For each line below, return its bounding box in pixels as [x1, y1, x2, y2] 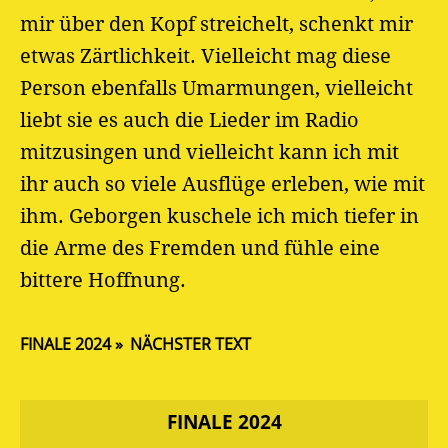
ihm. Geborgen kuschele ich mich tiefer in [20, 203, 419, 228]
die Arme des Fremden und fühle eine [20, 235, 380, 260]
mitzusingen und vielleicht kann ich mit [20, 139, 399, 164]
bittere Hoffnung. [20, 267, 186, 292]
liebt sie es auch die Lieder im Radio [20, 107, 359, 132]
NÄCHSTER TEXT [130, 332, 252, 355]
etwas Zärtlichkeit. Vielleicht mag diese [20, 43, 391, 68]
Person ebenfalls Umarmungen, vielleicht [20, 75, 413, 100]
